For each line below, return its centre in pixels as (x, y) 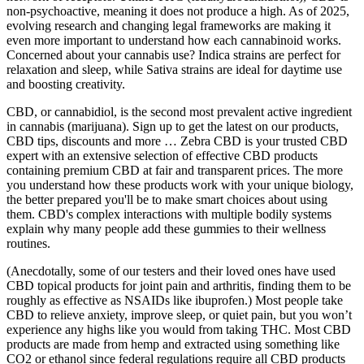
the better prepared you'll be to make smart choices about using (167, 200)
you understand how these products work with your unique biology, (180, 185)
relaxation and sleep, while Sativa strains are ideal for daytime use (174, 70)
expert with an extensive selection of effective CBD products (162, 156)
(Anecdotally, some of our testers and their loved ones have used (171, 271)
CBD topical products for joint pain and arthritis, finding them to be (179, 286)
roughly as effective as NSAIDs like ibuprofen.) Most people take (175, 301)
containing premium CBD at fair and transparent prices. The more (175, 171)
